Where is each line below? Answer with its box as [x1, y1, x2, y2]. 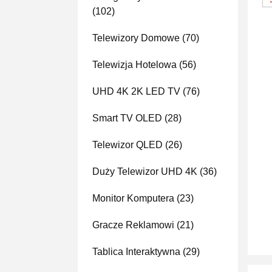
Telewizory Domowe [92, 33, 180, 43]
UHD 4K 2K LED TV [92, 86, 180, 97]
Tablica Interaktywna [92, 246, 180, 257]
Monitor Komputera [92, 193, 174, 203]
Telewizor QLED [92, 140, 163, 150]
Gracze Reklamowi [92, 220, 174, 230]
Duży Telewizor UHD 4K [92, 166, 197, 177]
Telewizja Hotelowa [92, 59, 177, 70]
